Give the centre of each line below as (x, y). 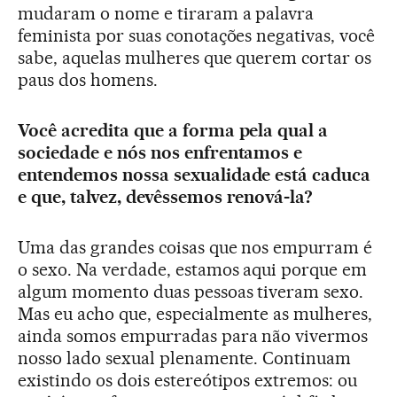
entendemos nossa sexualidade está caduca (195, 175)
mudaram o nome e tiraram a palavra (166, 14)
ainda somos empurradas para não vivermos (193, 336)
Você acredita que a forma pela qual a (173, 131)
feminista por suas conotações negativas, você (197, 36)
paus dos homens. (88, 80)
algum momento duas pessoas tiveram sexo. (191, 292)
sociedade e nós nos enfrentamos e (160, 153)
